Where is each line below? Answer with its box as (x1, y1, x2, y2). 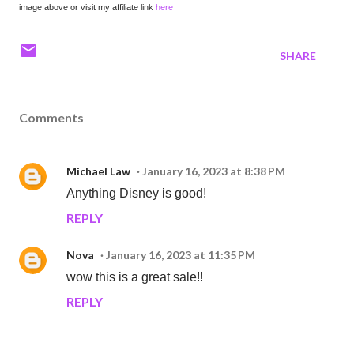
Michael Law (66, 164, 130, 179)
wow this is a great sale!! (66, 270, 203, 284)
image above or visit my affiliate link (19, 2, 156, 13)
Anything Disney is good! (66, 186, 206, 201)
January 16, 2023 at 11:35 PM (106, 248, 255, 262)
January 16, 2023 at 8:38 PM (142, 164, 285, 179)
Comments (19, 110, 84, 126)
